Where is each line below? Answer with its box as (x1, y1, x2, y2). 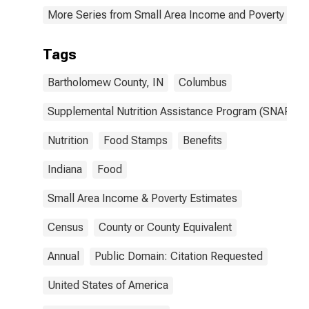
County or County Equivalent (99, 221, 232, 234)
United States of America (48, 279, 168, 292)
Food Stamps (103, 134, 168, 147)
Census (48, 221, 83, 234)
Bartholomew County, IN (48, 76, 163, 89)
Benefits (183, 134, 222, 147)
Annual (48, 250, 79, 263)
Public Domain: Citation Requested (94, 250, 263, 263)
